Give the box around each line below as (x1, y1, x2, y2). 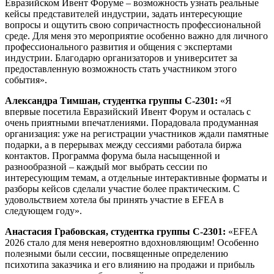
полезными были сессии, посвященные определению (5, 248, 228, 259)
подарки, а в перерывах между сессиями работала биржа (5, 139, 242, 150)
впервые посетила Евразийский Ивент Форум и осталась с (5, 106, 251, 117)
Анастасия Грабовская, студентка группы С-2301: (5, 226, 226, 237)
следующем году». (5, 205, 82, 216)
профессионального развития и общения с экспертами (5, 41, 232, 52)
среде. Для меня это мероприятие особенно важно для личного (5, 30, 268, 41)
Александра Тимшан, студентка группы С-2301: (5, 95, 218, 106)
